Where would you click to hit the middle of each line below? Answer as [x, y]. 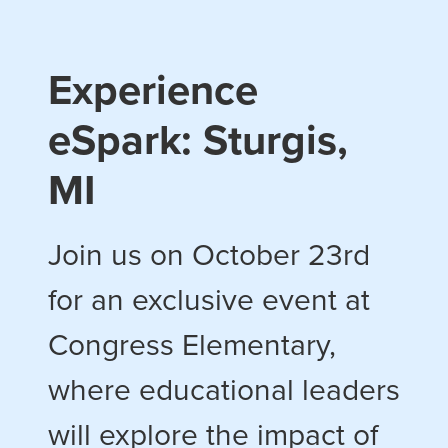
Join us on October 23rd [209, 255]
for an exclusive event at [209, 300]
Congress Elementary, [192, 345]
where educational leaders [224, 390]
